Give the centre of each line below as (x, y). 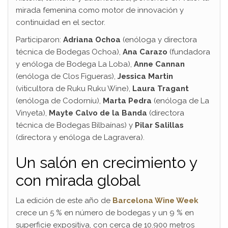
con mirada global (78, 180)
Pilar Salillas (159, 125)
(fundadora (189, 52)
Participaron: (39, 39)
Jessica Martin (145, 76)
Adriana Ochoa (92, 39)
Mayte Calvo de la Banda (98, 113)
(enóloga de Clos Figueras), (67, 76)
